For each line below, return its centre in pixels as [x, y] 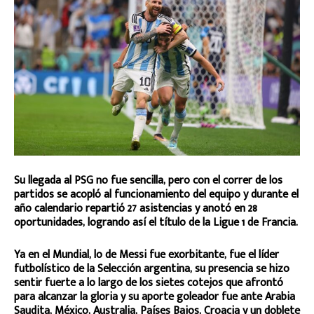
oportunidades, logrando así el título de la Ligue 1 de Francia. [156, 222]
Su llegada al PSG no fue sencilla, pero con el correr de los [148, 180]
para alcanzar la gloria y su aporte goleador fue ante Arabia [155, 296]
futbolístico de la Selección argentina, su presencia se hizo [152, 268]
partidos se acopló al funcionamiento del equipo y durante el [156, 194]
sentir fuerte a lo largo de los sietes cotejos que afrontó [149, 282]
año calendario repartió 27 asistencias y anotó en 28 [136, 208]
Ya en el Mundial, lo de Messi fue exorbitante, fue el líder [146, 254]
